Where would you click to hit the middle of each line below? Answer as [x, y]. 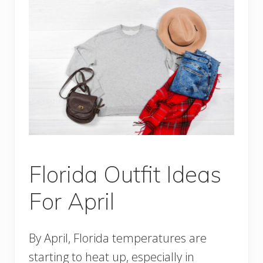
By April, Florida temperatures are [118, 238]
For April [72, 201]
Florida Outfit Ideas [125, 174]
